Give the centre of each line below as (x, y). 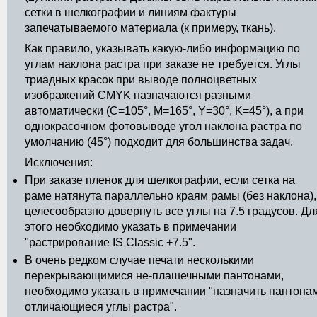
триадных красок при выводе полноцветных (141, 80)
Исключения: (59, 162)
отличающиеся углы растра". (101, 307)
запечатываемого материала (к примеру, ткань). (150, 28)
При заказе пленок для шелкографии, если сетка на (160, 180)
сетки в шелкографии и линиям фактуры (131, 12)
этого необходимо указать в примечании (131, 227)
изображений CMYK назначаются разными (138, 95)
